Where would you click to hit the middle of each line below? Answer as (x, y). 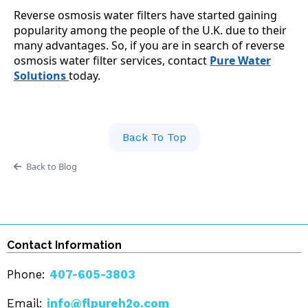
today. (85, 76)
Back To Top (154, 137)
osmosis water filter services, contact (112, 61)
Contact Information (64, 245)
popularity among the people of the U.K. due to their (150, 31)
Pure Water (240, 61)
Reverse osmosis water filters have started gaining (145, 15)
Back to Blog (51, 167)
